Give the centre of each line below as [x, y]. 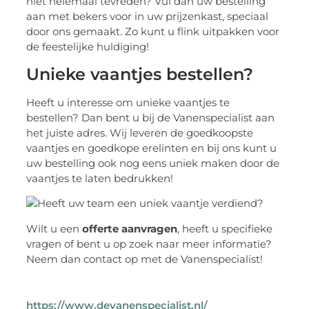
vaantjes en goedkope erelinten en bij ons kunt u [152, 148]
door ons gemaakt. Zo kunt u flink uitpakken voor [153, 32]
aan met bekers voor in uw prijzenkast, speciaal [148, 17]
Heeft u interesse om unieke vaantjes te [128, 102]
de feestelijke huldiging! [88, 47]
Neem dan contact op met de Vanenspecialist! [145, 259]
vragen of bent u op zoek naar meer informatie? [149, 243]
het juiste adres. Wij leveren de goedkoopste [140, 132]
